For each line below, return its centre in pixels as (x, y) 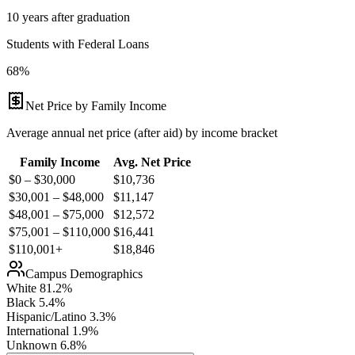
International (38, 330)
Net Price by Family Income (96, 105)
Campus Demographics (84, 273)
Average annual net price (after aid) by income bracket (142, 132)
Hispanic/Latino (46, 316)
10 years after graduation (68, 17)
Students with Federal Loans (78, 44)
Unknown (32, 345)
